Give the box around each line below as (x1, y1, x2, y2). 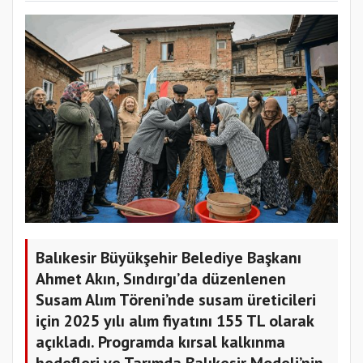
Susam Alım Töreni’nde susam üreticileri (36, 288, 316, 310)
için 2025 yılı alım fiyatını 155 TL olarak (36, 310, 314, 331)
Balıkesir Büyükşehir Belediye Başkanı (36, 246, 301, 268)
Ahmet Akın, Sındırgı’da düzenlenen (36, 267, 286, 289)
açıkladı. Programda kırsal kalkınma (36, 331, 285, 352)
